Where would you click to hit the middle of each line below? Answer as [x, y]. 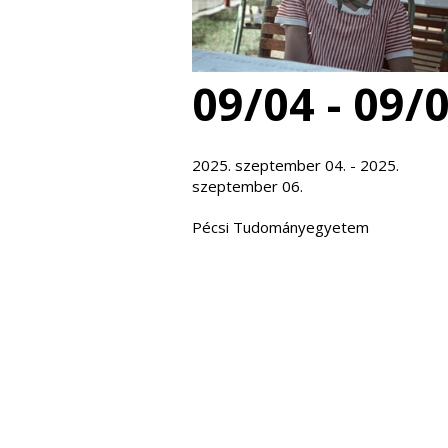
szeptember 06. [247, 185]
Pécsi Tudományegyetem [280, 226]
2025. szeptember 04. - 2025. [295, 164]
